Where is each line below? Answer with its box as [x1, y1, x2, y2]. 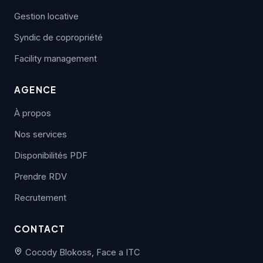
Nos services [14, 129, 67, 140]
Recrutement [14, 192, 66, 203]
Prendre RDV [14, 171, 67, 182]
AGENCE [14, 83, 57, 95]
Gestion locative [14, 11, 79, 22]
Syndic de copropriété [14, 32, 103, 43]
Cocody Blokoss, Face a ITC [25, 247, 140, 258]
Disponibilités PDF [14, 150, 87, 161]
